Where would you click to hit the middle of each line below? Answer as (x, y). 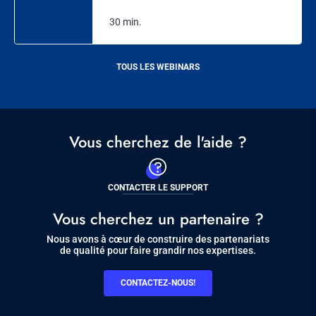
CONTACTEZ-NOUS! (158, 283)
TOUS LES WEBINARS (158, 67)
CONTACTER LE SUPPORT (158, 188)
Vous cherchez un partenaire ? (158, 219)
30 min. (125, 22)
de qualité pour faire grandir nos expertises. (158, 251)
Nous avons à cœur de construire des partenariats (158, 239)
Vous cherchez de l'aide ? (158, 142)
